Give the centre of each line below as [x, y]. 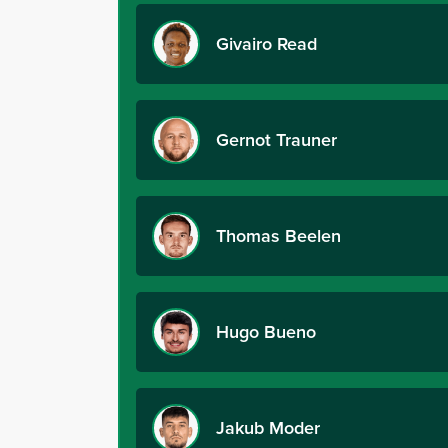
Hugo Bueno [266, 331]
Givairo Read [269, 43]
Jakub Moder [268, 427]
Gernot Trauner [279, 139]
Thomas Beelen [281, 235]
